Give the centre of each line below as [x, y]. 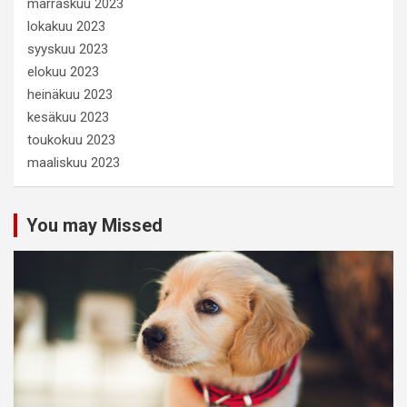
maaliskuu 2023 [74, 162]
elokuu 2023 [63, 71]
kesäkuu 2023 [68, 117]
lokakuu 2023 [66, 26]
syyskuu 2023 [68, 49]
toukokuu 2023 [71, 139]
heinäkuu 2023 [70, 94]
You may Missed [94, 225]
